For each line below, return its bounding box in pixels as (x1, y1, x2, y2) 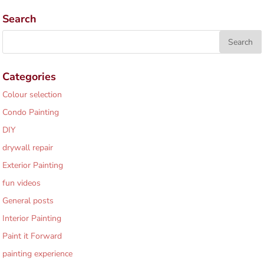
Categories (2, 70, 57, 84)
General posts (2, 195, 54, 206)
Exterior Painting (2, 160, 64, 171)
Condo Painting (2, 107, 60, 118)
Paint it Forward (2, 230, 62, 242)
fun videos (2, 177, 41, 189)
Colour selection (2, 89, 62, 100)
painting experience (2, 248, 73, 259)
